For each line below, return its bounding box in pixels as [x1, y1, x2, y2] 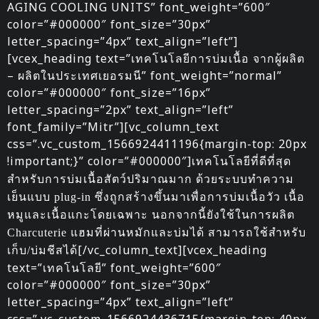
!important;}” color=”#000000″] [7, 153, 192, 169]
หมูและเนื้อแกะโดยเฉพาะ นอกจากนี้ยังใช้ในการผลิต [7, 209, 295, 221]
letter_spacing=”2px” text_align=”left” [7, 102, 234, 118]
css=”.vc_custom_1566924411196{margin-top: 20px [7, 136, 307, 152]
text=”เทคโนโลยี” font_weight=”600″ [7, 260, 221, 276]
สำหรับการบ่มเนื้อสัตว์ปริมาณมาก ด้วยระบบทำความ [7, 173, 294, 186]
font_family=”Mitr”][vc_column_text [7, 119, 219, 135]
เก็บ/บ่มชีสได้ [7, 244, 78, 257]
